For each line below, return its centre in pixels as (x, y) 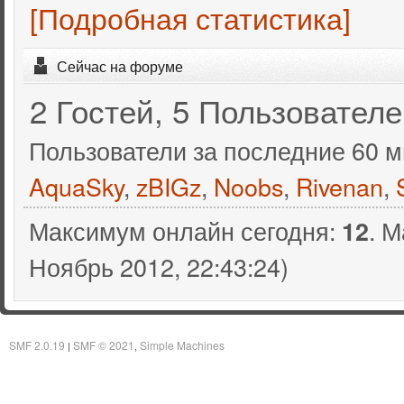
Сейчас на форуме (120, 65)
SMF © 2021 (104, 344)
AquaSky (76, 186)
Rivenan (339, 186)
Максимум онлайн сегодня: (185, 231)
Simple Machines (182, 344)
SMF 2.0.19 (37, 344)
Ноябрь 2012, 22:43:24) (158, 267)
